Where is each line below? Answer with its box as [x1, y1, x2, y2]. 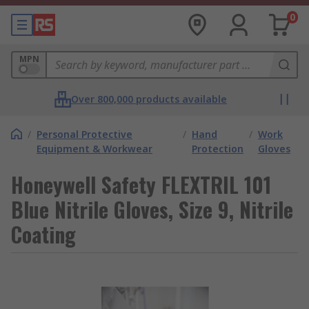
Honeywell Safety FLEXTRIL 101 [11, 169, 271, 200]
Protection [192, 142, 244, 155]
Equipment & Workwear [37, 142, 152, 155]
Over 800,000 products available [71, 92, 227, 106]
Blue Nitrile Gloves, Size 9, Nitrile [11, 194, 293, 225]
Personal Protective [37, 128, 132, 141]
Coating [11, 219, 76, 250]
